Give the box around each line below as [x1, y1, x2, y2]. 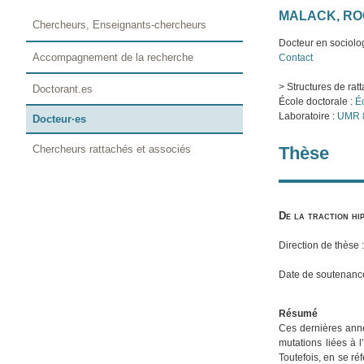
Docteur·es [32, 112, 87, 125]
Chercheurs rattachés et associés [32, 143, 192, 156]
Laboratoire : [279, 110, 336, 123]
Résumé [279, 307, 318, 319]
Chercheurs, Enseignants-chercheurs [32, 19, 207, 32]
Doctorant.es [32, 82, 93, 95]
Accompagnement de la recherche [32, 50, 194, 63]
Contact [279, 52, 314, 64]
